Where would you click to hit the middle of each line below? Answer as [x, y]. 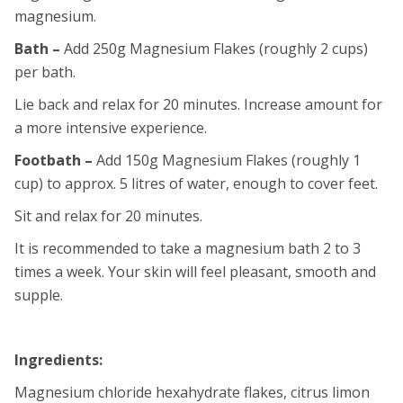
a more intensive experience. [111, 127]
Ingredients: [58, 359]
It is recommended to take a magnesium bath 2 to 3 [188, 248]
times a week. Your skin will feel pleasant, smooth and [195, 271]
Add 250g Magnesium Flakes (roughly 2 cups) [216, 48]
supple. [39, 295]
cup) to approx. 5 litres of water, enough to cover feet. [196, 183]
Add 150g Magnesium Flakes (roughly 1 [228, 160]
